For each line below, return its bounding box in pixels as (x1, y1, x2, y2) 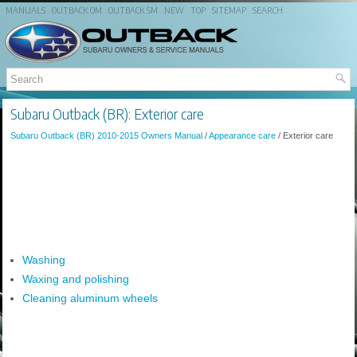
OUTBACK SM (108, 5, 158, 15)
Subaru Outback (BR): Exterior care (10, 104, 204, 123)
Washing (22, 253, 65, 266)
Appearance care (209, 131, 276, 140)
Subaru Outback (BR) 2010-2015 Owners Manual (10, 131, 202, 140)
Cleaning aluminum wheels (22, 292, 158, 304)
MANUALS (6, 5, 45, 15)
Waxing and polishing (22, 273, 129, 285)
